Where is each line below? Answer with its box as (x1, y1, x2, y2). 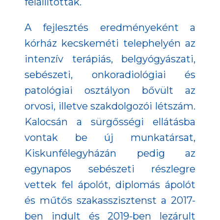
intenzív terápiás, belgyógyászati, (25, 53, 195, 65)
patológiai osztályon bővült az (25, 84, 195, 97)
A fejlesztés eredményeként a (25, 22, 195, 34)
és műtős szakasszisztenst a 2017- (25, 194, 195, 207)
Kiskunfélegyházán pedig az (25, 147, 195, 160)
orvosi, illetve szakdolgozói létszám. (25, 100, 195, 112)
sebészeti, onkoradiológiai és (25, 69, 195, 81)
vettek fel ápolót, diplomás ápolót (25, 179, 195, 191)
